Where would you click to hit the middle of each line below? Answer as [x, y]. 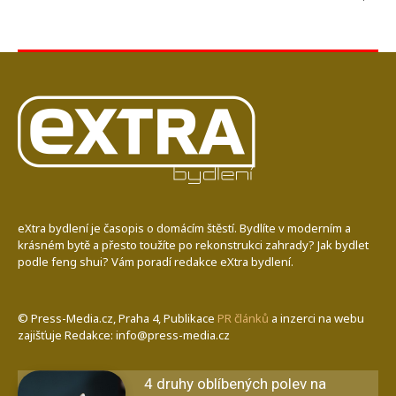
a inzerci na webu [316, 318]
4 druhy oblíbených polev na [235, 383]
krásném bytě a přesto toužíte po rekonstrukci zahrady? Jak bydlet [193, 244]
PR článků [243, 318]
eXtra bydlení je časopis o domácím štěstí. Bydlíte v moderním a [184, 228]
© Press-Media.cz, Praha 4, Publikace [118, 318]
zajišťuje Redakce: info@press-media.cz [124, 335]
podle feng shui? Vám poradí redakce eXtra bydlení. [156, 261]
